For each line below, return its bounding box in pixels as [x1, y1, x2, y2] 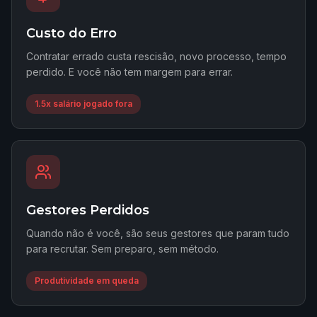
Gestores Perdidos [26, 202, 149, 218]
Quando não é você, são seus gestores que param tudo [26, 227, 289, 239]
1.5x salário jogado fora [35, 98, 132, 109]
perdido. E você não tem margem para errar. [26, 66, 233, 78]
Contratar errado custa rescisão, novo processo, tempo [26, 50, 287, 62]
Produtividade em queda [35, 275, 139, 286]
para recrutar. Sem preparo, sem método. [26, 243, 219, 255]
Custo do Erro [26, 25, 117, 41]
